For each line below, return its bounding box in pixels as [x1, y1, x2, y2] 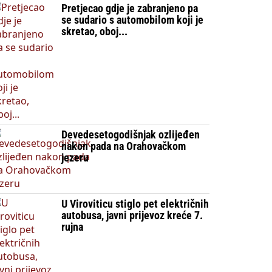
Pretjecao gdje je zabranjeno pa [61, 2, 198, 15]
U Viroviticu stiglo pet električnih [61, 197, 209, 210]
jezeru [61, 151, 89, 164]
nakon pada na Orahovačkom [61, 140, 186, 152]
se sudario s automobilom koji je [61, 13, 203, 26]
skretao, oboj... [61, 25, 127, 38]
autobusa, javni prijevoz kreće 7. [61, 209, 203, 222]
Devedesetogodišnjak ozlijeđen [61, 128, 200, 141]
